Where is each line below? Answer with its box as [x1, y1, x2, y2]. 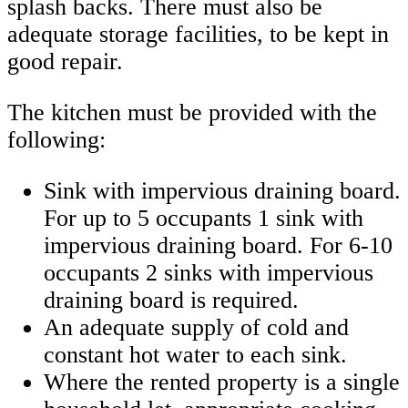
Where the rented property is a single [44, 368, 400, 395]
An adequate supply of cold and [44, 313, 349, 341]
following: [7, 126, 106, 153]
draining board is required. [44, 286, 299, 313]
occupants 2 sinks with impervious [44, 259, 373, 286]
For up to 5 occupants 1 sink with [44, 204, 363, 231]
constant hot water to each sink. [44, 341, 347, 368]
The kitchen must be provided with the [7, 98, 377, 126]
